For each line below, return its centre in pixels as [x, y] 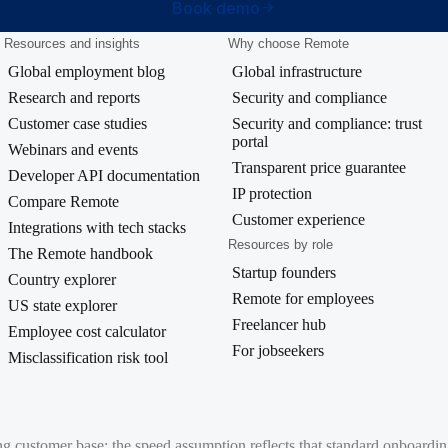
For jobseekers [278, 351]
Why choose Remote [288, 44]
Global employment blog [86, 72]
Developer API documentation [104, 176]
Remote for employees [303, 299]
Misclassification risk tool [88, 358]
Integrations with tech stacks [97, 228]
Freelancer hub [279, 325]
